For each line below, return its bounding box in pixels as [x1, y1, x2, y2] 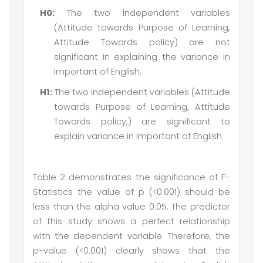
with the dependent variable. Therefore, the [33, 230, 230, 242]
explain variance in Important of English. [54, 130, 224, 143]
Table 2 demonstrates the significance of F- [33, 171, 230, 184]
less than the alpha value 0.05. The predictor [33, 201, 230, 213]
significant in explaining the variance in [54, 51, 230, 63]
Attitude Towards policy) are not [54, 36, 230, 49]
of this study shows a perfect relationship [33, 215, 230, 228]
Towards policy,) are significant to [54, 116, 230, 128]
